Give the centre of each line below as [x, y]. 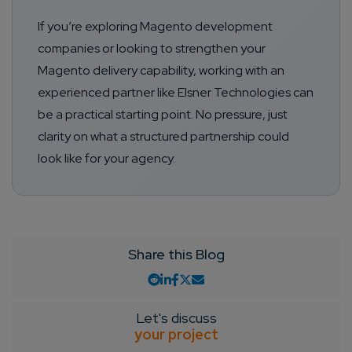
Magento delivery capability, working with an [161, 71]
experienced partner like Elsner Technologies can [176, 93]
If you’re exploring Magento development [155, 27]
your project [176, 335]
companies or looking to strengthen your [152, 49]
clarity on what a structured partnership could [163, 137]
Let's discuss [176, 318]
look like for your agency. [106, 159]
